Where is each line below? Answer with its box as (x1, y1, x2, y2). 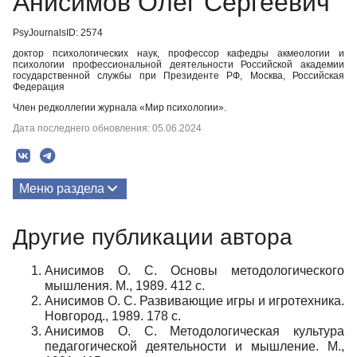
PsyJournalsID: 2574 (13, 27, 103, 38)
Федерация (13, 81, 65, 92)
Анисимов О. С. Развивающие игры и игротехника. (45, 293, 344, 308)
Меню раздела (19, 182, 104, 195)
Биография (19, 244, 86, 257)
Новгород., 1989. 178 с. (45, 308, 181, 323)
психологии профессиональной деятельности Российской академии (13, 59, 344, 70)
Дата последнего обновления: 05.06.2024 (13, 123, 202, 134)
